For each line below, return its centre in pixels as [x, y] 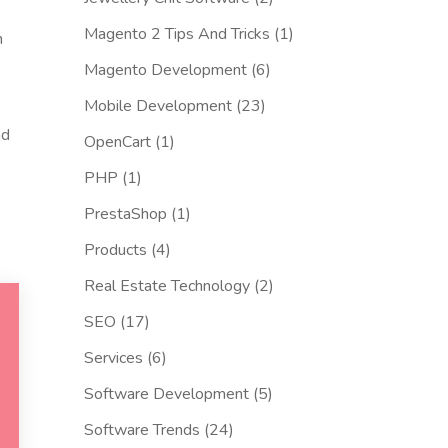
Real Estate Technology [166, 286]
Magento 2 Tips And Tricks [176, 34]
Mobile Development [157, 106]
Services [113, 358]
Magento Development [165, 70]
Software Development [166, 394]
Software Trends [141, 430]
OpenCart [117, 142]
